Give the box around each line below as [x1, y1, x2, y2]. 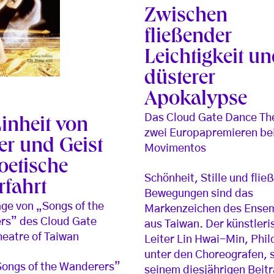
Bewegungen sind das [144, 188, 254, 199]
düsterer [144, 68, 216, 90]
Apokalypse [144, 89, 248, 111]
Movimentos [144, 143, 207, 154]
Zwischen [144, 6, 228, 28]
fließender [144, 27, 232, 48]
